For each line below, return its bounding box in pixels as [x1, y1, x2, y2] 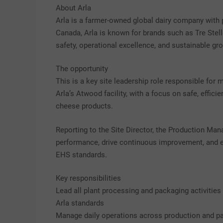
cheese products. [56, 102, 113, 111]
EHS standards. [56, 150, 107, 159]
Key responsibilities [56, 174, 121, 183]
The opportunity [56, 64, 108, 73]
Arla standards [56, 199, 104, 208]
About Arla [56, 3, 91, 12]
